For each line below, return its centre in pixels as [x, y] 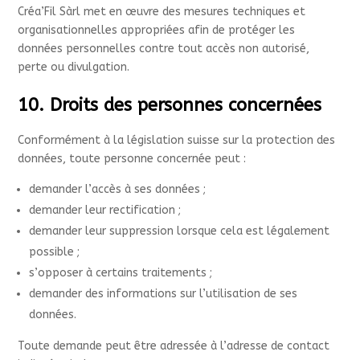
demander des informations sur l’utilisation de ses [164, 294]
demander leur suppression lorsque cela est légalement [180, 231]
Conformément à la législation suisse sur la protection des [177, 140]
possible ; [55, 252]
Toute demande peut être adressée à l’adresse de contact [174, 346]
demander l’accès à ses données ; [118, 189]
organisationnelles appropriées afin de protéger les [157, 30]
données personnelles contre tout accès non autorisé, [164, 49]
